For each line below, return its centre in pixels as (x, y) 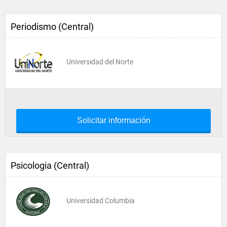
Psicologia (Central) (50, 165)
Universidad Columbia (101, 201)
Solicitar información (113, 120)
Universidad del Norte (100, 62)
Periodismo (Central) (52, 27)
